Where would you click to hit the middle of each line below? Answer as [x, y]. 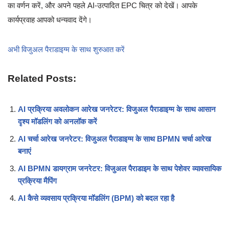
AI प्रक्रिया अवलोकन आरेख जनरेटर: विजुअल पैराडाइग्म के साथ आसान [117, 109]
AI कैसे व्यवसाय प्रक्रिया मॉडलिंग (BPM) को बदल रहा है [96, 198]
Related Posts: [42, 79]
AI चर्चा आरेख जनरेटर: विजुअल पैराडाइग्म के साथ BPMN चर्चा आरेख [114, 139]
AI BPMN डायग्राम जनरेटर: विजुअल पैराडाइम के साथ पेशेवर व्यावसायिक [120, 169]
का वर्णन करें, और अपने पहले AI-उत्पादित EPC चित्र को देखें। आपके [102, 6]
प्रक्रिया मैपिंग [37, 181]
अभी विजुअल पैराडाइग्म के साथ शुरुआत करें [66, 50]
